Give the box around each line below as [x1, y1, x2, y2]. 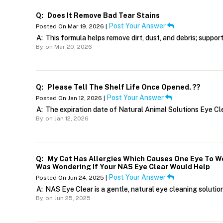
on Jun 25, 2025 [44, 195, 91, 202]
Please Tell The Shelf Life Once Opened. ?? [46, 83, 201, 92]
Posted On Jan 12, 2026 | [36, 95, 107, 102]
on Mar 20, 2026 [44, 43, 92, 51]
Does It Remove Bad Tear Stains [46, 11, 160, 20]
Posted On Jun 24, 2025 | [36, 174, 109, 182]
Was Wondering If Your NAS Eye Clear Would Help [36, 163, 210, 171]
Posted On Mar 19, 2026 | [36, 23, 109, 30]
